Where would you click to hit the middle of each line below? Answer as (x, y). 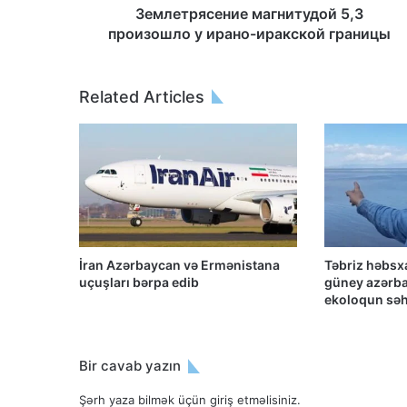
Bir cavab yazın (130, 365)
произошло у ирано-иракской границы (249, 34)
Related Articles (142, 97)
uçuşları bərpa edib (139, 282)
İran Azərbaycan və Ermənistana (179, 264)
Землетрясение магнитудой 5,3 (249, 14)
